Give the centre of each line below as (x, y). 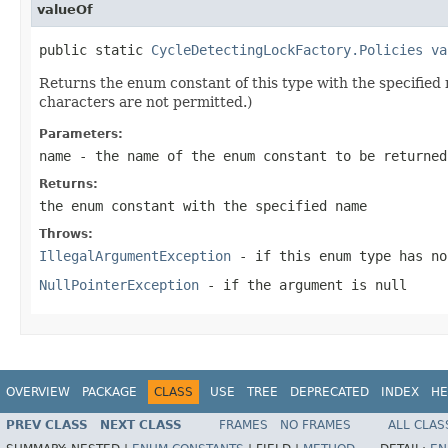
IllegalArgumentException (135, 255)
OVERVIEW (38, 391)
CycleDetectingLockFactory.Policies (287, 49)
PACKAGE (109, 391)
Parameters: (81, 133)
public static (95, 49)
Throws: (66, 233)
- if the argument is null (303, 284)
